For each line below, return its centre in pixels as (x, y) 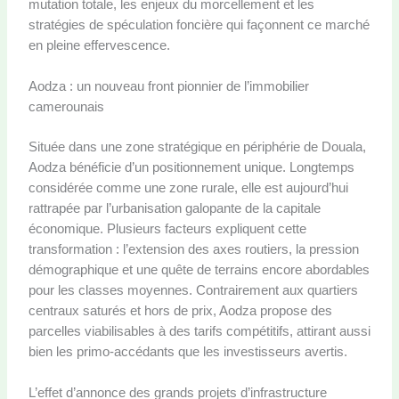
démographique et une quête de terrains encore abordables (199, 269)
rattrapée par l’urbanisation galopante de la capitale (174, 208)
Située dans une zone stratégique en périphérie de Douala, (197, 147)
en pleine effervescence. (99, 45)
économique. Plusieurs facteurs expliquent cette (167, 228)
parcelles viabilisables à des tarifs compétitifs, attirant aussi (199, 331)
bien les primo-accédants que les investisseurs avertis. (187, 351)
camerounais (66, 107)
